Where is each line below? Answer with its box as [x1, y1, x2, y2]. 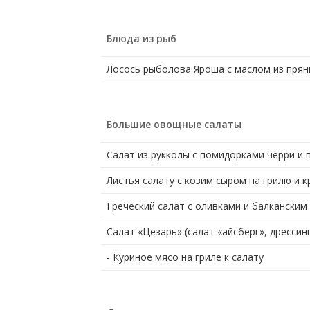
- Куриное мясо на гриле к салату [106, 250, 264, 264]
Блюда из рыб [106, 32, 176, 46]
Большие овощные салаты [106, 118, 241, 131]
